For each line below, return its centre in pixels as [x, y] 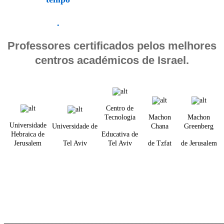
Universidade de [75, 126]
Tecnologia [120, 117]
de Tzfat [159, 143]
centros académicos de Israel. [112, 60]
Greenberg [199, 126]
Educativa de [120, 134]
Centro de [120, 108]
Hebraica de [28, 134]
